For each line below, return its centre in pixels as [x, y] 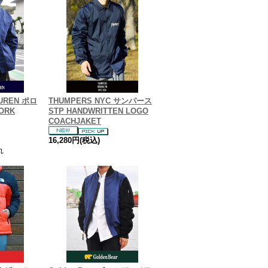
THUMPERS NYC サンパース [100, 101]
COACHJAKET [75, 121]
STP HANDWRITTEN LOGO [98, 111]
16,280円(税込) [74, 140]
